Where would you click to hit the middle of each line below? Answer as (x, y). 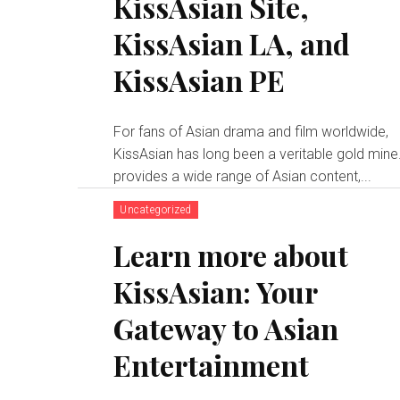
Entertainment (212, 364)
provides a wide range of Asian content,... (243, 176)
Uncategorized (156, 209)
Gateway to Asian (226, 328)
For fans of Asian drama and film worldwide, (251, 131)
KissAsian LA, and (232, 43)
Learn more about (231, 254)
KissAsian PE (200, 79)
